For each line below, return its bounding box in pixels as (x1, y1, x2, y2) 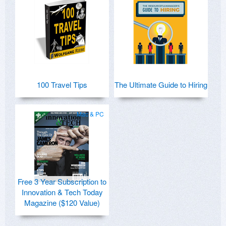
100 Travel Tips (37, 79, 87, 90)
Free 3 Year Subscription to (18, 176, 106, 187)
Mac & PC (77, 109, 104, 119)
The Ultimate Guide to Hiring (115, 79, 207, 90)
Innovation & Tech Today (21, 187, 103, 198)
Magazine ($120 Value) (24, 197, 100, 208)
